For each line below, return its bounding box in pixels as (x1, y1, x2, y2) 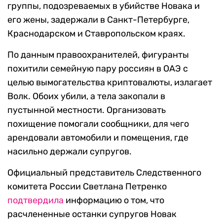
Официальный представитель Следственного (7, 167, 201, 179)
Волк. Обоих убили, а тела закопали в (7, 91, 165, 102)
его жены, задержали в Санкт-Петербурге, (7, 14, 189, 26)
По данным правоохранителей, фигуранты (7, 49, 189, 61)
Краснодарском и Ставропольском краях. (7, 28, 185, 39)
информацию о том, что (64, 195, 164, 206)
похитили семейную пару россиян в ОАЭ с (7, 63, 188, 74)
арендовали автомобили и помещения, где (7, 132, 188, 144)
